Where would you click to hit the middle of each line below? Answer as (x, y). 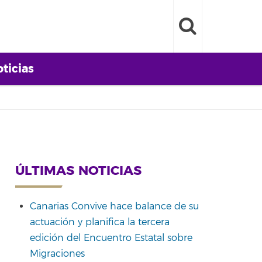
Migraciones (57, 254)
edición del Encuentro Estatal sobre (111, 238)
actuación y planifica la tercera (100, 222)
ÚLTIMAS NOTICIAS (78, 171)
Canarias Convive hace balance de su (114, 206)
